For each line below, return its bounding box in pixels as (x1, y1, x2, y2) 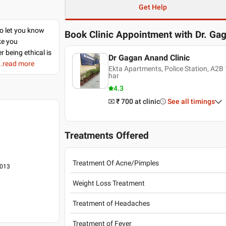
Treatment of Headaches (73, 199, 150, 207)
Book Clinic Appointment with (65, 29, 193, 40)
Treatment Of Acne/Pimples (73, 158, 159, 167)
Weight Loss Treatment (73, 179, 145, 187)
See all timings (167, 97, 215, 105)
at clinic (134, 97, 160, 105)
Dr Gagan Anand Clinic (108, 53, 190, 63)
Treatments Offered (65, 130, 149, 141)
